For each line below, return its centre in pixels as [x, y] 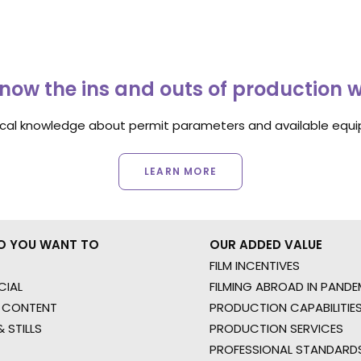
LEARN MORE [180, 171]
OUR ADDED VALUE [266, 245]
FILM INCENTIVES [255, 266]
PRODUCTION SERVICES [276, 328]
